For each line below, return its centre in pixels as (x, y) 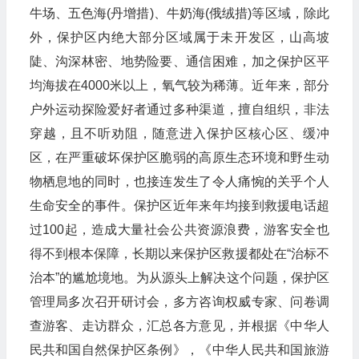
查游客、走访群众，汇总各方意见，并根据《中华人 (179, 326)
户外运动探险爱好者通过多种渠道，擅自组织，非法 (179, 109)
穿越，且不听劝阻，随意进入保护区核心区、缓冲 (179, 133)
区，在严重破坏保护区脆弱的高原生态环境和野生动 (179, 157)
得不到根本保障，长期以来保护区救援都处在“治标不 (179, 254)
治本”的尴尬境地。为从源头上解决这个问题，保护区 (179, 278)
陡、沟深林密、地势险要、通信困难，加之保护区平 (179, 61)
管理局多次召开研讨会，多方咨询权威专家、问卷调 (179, 302)
